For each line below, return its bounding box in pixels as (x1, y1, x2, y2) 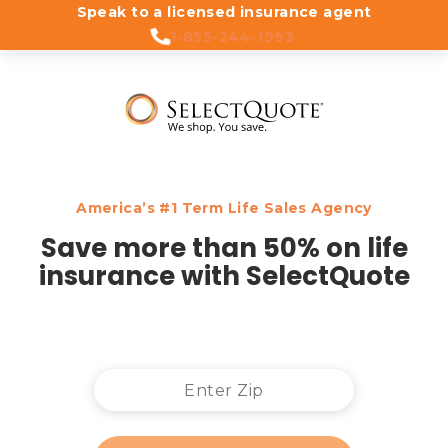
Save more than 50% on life (40, 230, 408, 267)
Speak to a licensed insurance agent (76, 3, 372, 21)
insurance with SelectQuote (38, 258, 410, 295)
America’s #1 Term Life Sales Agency (76, 199, 372, 218)
